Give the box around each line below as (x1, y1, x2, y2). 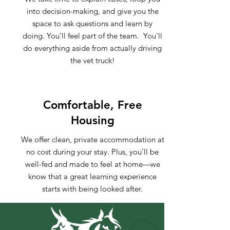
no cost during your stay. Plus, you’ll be (26, 147, 159, 157)
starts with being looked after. (42, 184, 143, 194)
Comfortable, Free (43, 98, 142, 112)
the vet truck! (70, 55, 115, 65)
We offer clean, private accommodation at (21, 135, 164, 144)
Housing (70, 113, 114, 127)
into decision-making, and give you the (26, 6, 159, 16)
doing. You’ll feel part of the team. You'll (23, 31, 162, 41)
